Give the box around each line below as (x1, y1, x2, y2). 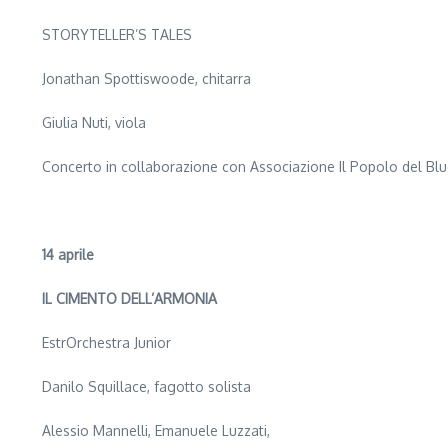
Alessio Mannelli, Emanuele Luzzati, (42, 422, 270, 439)
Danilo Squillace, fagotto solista (42, 378, 251, 395)
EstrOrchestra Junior (42, 334, 171, 351)
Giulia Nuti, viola (42, 114, 146, 131)
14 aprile (42, 246, 94, 263)
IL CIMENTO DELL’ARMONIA (42, 290, 217, 307)
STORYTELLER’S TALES (42, 26, 192, 43)
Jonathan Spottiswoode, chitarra (42, 70, 251, 87)
